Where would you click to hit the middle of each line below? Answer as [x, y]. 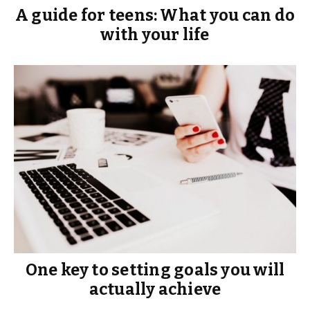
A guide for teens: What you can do [155, 16]
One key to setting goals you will [155, 270]
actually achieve [155, 289]
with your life [155, 35]
